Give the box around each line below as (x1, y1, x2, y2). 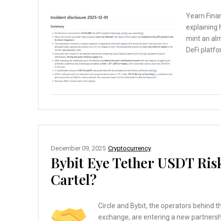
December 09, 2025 (51, 145, 106, 152)
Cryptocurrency (108, 145, 151, 152)
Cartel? (51, 170, 97, 189)
